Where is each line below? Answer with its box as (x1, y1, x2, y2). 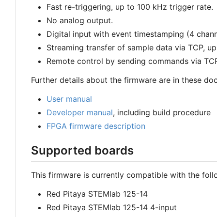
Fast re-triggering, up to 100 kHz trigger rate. (46, 2, 213, 12)
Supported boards (31, 143, 134, 157)
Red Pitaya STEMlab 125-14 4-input (46, 202, 177, 213)
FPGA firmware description (46, 121, 145, 131)
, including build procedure (113, 108, 211, 117)
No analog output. (46, 15, 113, 25)
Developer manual (46, 108, 113, 117)
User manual (46, 94, 92, 104)
